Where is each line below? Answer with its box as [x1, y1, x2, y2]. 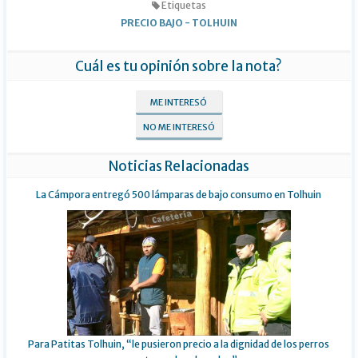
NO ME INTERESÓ [142, 121, 215, 133]
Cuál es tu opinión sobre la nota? [75, 58, 283, 76]
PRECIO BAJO [120, 17, 183, 30]
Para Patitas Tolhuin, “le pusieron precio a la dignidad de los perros [28, 338, 330, 351]
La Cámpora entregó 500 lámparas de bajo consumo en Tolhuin [36, 189, 322, 201]
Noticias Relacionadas [108, 157, 249, 176]
